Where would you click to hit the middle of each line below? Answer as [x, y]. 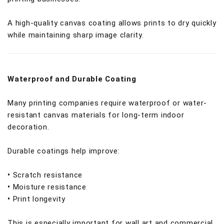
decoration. [28, 127]
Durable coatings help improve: [64, 151]
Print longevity [39, 199]
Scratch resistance [47, 175]
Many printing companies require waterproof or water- [107, 103]
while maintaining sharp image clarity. [76, 35]
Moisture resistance [49, 187]
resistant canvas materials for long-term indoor [96, 115]
